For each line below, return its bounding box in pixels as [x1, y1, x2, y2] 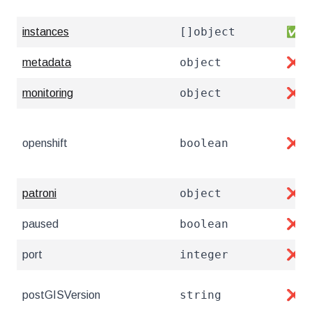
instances [22, 26, 69, 38]
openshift [22, 137, 68, 149]
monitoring [22, 87, 73, 99]
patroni [22, 187, 56, 199]
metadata [22, 56, 71, 68]
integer [180, 248, 228, 261]
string [180, 288, 221, 302]
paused [22, 218, 58, 230]
